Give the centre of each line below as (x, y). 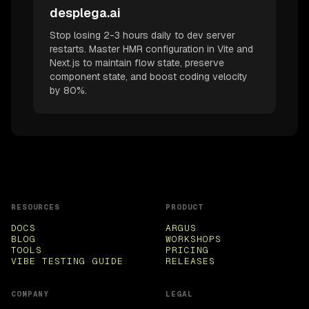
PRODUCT (185, 207)
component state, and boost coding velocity (149, 76)
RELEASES (191, 261)
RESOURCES (36, 207)
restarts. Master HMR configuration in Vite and (151, 49)
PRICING (188, 250)
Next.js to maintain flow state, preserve (137, 62)
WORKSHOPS (194, 239)
